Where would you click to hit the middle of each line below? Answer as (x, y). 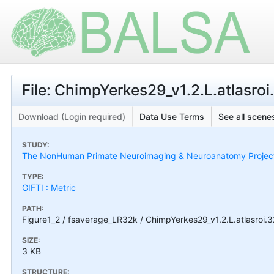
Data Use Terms (172, 116)
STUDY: (36, 144)
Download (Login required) (72, 116)
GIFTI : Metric (49, 187)
